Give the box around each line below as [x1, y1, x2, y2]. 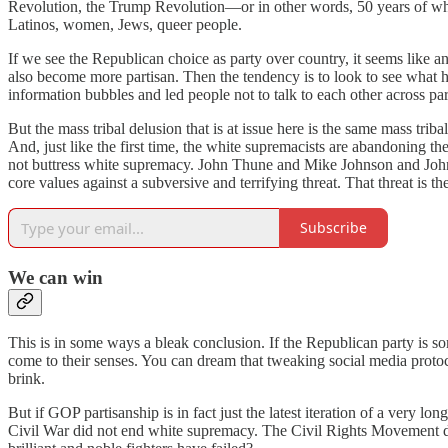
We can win [8, 266, 103, 288]
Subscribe [300, 218, 367, 238]
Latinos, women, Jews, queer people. [8, 15, 242, 33]
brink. [8, 370, 45, 388]
